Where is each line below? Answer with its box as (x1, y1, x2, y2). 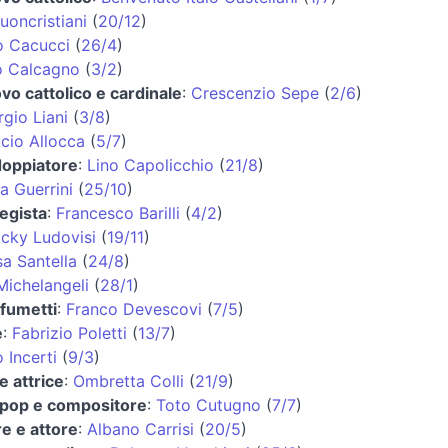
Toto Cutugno (156, 394, 261, 415)
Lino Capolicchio (87, 154, 214, 175)
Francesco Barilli (56, 202, 180, 223)
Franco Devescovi (66, 298, 202, 319)
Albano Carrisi (87, 418, 194, 439)
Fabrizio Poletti (12, 322, 127, 343)
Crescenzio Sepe (191, 82, 319, 103)
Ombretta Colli (73, 370, 184, 391)
